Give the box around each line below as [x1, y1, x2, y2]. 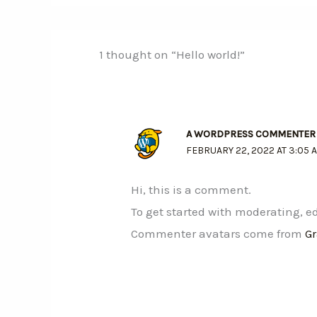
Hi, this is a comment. [131, 183, 252, 197]
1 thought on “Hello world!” [98, 47, 245, 62]
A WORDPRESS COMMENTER [185, 127, 316, 140]
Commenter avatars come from [131, 226, 306, 241]
